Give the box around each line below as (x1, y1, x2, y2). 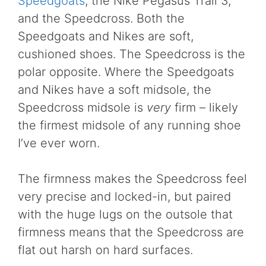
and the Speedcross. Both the (18, 11, 185, 26)
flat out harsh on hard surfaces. (18, 243, 193, 257)
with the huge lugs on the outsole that (18, 207, 233, 221)
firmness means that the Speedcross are (18, 225, 244, 239)
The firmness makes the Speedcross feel (18, 172, 247, 186)
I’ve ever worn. (18, 136, 100, 150)
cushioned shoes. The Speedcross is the (18, 47, 245, 61)
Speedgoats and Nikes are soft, (18, 29, 194, 43)
